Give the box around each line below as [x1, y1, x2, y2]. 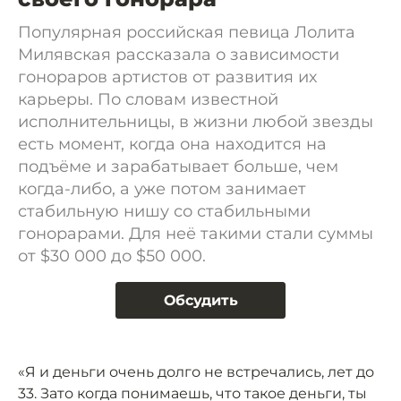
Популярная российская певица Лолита [18, 22, 355, 42]
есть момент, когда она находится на [18, 134, 327, 154]
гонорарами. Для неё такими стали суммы [18, 224, 373, 243]
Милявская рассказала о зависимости [18, 45, 339, 64]
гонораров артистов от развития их [18, 67, 317, 87]
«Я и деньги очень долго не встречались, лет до [18, 363, 374, 380]
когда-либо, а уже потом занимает [18, 179, 306, 199]
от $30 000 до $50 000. [18, 246, 206, 266]
